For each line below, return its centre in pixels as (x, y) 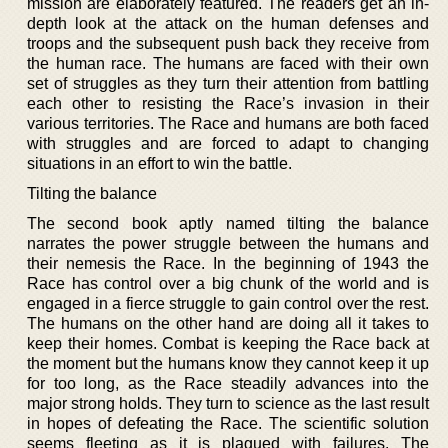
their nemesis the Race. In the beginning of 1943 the (228, 263)
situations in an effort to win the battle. (159, 163)
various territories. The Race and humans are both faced (228, 123)
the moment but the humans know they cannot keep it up (228, 363)
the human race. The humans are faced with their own (228, 63)
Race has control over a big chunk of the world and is (228, 283)
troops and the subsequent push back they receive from (228, 43)
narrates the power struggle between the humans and (228, 243)
